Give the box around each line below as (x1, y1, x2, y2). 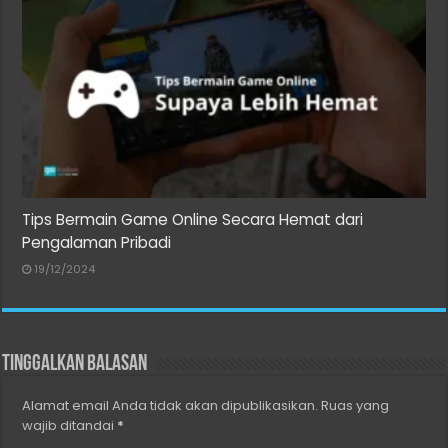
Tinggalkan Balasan (2, 352, 148, 376)
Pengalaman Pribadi (22, 231, 172, 253)
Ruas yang (321, 395, 390, 415)
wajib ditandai (22, 415, 118, 435)
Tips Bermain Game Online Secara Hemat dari (22, 208, 364, 230)
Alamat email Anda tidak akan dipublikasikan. (22, 395, 319, 415)
